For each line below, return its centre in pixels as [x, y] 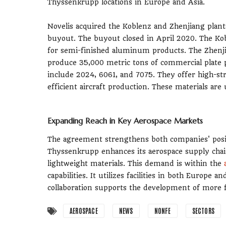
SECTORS [203, 210]
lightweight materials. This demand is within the [136, 163]
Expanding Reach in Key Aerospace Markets [125, 121]
